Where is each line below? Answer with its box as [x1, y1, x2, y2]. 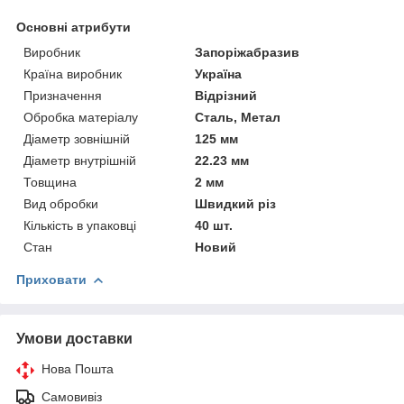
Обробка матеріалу [23, 109, 138, 124]
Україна [195, 66, 243, 81]
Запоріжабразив [195, 44, 300, 60]
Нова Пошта [41, 361, 114, 376]
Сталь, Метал [195, 109, 281, 124]
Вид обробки [23, 196, 98, 211]
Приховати [16, 271, 87, 287]
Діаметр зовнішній [23, 131, 130, 146]
